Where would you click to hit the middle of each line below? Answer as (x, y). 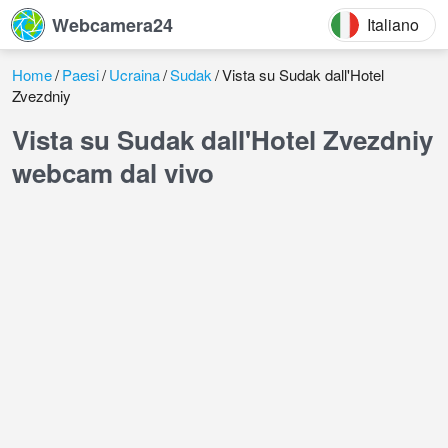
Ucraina (134, 74)
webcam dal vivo (113, 172)
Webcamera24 (112, 24)
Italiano (393, 24)
